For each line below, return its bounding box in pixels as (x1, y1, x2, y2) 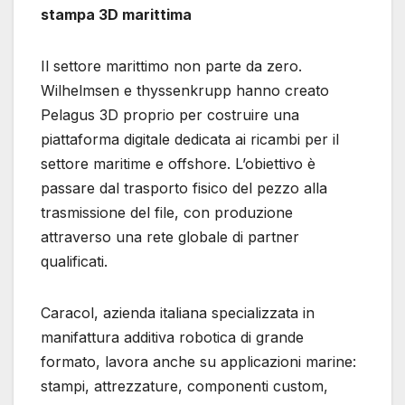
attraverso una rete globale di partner (41, 228, 299, 247)
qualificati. (41, 252, 108, 271)
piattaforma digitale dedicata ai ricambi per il (41, 130, 339, 149)
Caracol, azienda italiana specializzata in (41, 304, 315, 323)
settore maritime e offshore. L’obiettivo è (41, 155, 316, 174)
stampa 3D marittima (41, 5, 192, 24)
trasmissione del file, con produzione (41, 203, 293, 222)
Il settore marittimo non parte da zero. (41, 57, 302, 76)
